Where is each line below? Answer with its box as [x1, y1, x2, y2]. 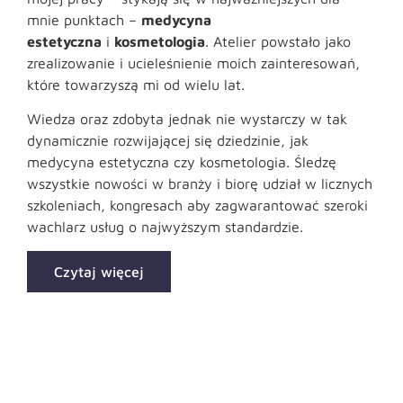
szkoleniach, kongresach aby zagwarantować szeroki [27, 197, 368, 214]
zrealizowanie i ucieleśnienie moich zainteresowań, [27, 54, 360, 71]
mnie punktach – [27, 11, 141, 28]
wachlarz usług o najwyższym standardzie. [27, 219, 303, 236]
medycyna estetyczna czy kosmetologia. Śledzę [27, 154, 336, 171]
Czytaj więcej [54, 263, 144, 280]
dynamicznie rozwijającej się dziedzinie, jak [27, 132, 309, 149]
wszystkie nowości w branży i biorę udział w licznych [27, 175, 372, 193]
